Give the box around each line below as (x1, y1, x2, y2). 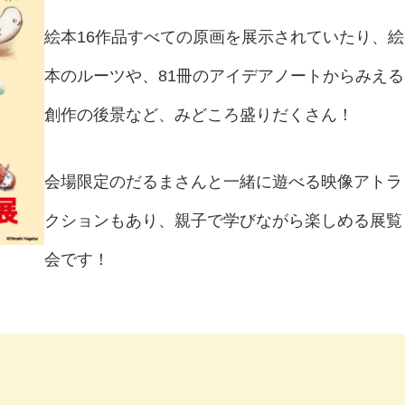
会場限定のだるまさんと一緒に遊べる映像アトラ (44, 172, 402, 191)
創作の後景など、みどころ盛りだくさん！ (44, 106, 353, 125)
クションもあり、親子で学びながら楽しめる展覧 (44, 211, 402, 230)
